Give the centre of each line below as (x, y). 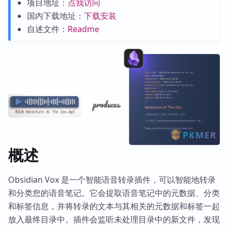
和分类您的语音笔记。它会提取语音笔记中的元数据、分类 (114, 193)
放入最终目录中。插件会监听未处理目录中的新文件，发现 (114, 219)
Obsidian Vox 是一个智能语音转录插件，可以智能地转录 (112, 179)
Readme (83, 29)
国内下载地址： (55, 16)
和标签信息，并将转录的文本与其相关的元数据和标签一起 (114, 206)
